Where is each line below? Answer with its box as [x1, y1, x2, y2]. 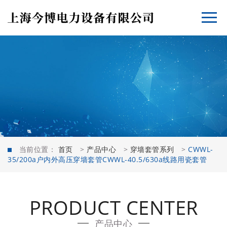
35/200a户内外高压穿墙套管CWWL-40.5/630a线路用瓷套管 [8, 155, 207, 164]
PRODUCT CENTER [29, 194, 198, 220]
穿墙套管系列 [130, 144, 174, 154]
